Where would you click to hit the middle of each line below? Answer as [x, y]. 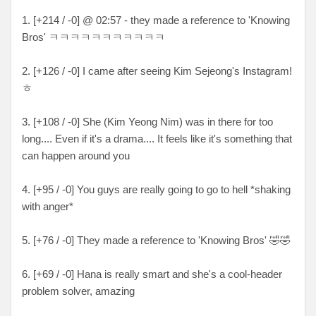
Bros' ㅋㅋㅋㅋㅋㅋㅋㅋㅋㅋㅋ [93, 37]
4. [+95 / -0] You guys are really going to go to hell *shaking [156, 189]
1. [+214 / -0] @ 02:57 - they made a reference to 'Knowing [156, 20]
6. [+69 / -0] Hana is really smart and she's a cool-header [152, 274]
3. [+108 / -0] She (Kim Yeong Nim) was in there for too [147, 121]
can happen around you [76, 155]
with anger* [48, 206]
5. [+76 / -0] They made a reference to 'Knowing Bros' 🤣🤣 [156, 240]
